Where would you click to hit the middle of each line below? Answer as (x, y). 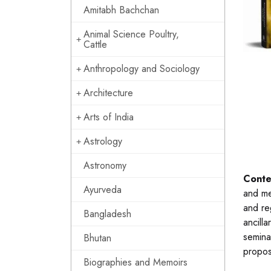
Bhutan (97, 238)
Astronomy (105, 165)
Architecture (108, 93)
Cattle (95, 44)
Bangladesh (107, 214)
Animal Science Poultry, (131, 34)
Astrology (103, 141)
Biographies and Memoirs (135, 262)
